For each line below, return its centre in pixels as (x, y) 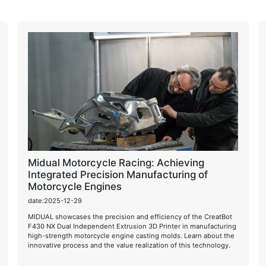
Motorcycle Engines (75, 186)
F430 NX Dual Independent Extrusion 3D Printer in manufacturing (132, 226)
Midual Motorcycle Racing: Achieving (116, 163)
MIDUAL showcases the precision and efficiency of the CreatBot (130, 216)
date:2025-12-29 (55, 200)
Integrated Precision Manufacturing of (118, 175)
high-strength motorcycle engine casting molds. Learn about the (132, 235)
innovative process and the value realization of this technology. (129, 245)
